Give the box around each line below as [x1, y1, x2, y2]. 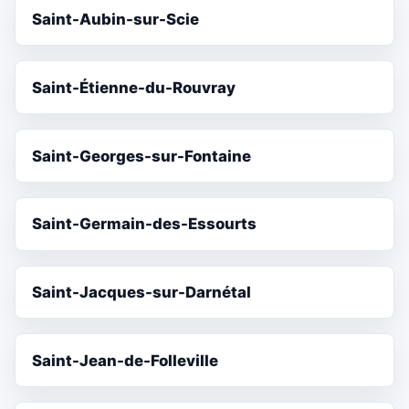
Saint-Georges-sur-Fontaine [32, 146, 252, 165]
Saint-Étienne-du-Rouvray [32, 78, 236, 97]
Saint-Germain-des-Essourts [32, 215, 257, 234]
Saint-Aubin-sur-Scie [32, 9, 200, 28]
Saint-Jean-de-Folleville [32, 351, 219, 370]
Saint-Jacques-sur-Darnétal [32, 283, 252, 302]
